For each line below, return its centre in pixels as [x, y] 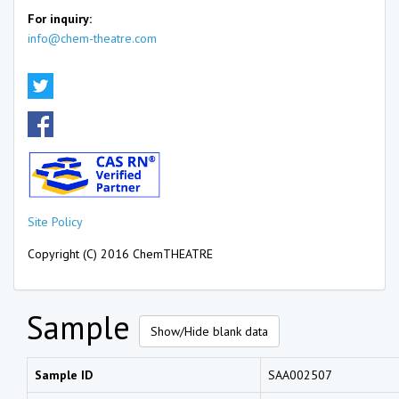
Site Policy [55, 221]
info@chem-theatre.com [92, 38]
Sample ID [64, 375]
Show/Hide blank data [209, 331]
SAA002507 [300, 375]
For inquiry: [60, 19]
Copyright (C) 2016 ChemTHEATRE [120, 253]
